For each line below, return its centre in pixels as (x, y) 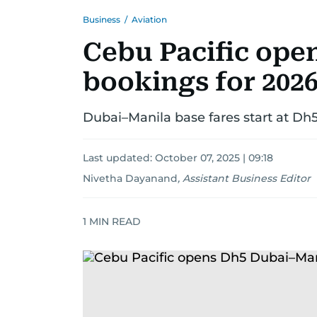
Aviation (149, 19)
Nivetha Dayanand (130, 178)
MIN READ (114, 221)
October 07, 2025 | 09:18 (214, 158)
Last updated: (119, 158)
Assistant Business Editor (247, 178)
